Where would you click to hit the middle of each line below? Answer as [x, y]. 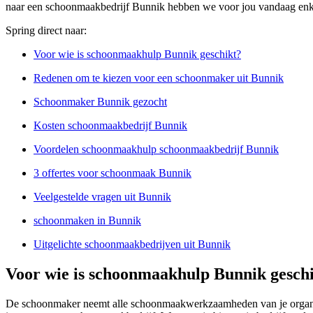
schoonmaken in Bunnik [87, 220]
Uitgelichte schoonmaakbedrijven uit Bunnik [132, 244]
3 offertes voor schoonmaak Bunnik [112, 173]
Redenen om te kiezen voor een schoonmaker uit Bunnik [159, 78]
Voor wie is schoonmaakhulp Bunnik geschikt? [137, 54]
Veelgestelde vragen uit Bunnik [102, 196]
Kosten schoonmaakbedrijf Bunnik [110, 125]
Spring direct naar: [46, 30]
